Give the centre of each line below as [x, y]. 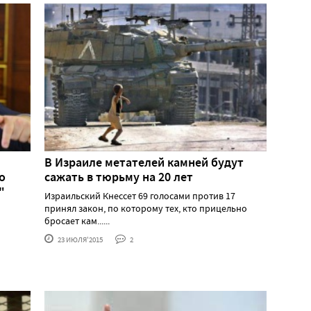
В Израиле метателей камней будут [144, 162]
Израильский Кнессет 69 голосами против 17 [140, 195]
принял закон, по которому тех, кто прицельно [146, 208]
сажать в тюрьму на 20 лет [119, 177]
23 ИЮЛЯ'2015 [79, 239]
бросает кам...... [77, 220]
